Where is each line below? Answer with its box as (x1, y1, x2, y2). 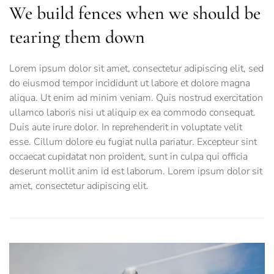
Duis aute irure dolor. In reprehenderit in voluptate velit (9, 120, 242, 135)
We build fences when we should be (9, 2, 261, 25)
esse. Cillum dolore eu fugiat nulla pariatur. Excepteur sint (9, 135, 257, 149)
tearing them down (9, 26, 145, 49)
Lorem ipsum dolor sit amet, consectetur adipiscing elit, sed (9, 62, 264, 76)
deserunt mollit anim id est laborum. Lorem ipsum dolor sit (9, 165, 262, 179)
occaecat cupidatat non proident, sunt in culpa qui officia (9, 150, 248, 164)
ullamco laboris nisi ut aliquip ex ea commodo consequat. (9, 106, 256, 120)
